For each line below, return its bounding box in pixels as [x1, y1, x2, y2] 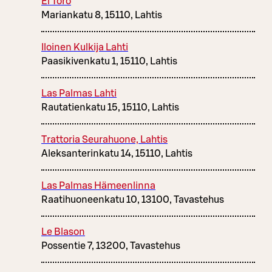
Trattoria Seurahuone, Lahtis [41, 134, 168, 144]
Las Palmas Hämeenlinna [41, 180, 155, 191]
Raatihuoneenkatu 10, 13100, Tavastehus [41, 194, 224, 205]
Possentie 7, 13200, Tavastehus [41, 240, 180, 251]
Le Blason [41, 226, 85, 237]
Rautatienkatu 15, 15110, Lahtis [41, 102, 179, 112]
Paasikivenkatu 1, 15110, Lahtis [41, 56, 177, 66]
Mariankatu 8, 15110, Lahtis [41, 10, 162, 20]
